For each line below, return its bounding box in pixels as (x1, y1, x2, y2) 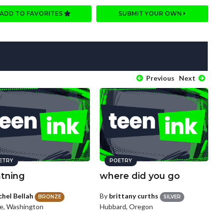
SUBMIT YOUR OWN (118, 10, 184, 18)
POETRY (109, 157, 132, 164)
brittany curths (109, 192, 158, 200)
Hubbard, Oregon (99, 202, 153, 211)
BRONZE (38, 193, 62, 200)
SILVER (163, 193, 181, 200)
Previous (144, 74, 175, 83)
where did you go (99, 171, 180, 182)
